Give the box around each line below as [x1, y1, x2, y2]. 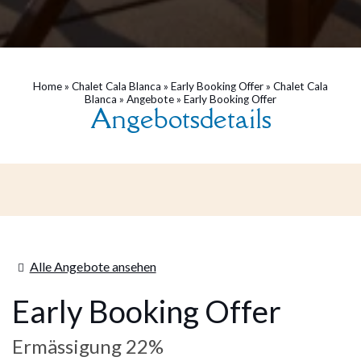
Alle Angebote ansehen [29, 259, 156, 274]
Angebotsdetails [89, 101, 272, 135]
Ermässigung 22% [12, 334, 164, 358]
